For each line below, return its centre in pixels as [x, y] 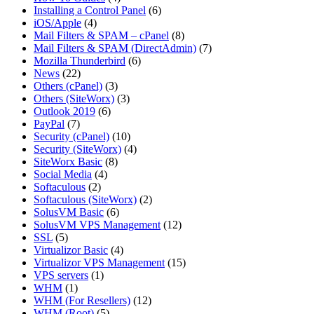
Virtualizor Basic [71, 250]
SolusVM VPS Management [97, 225]
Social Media [63, 175]
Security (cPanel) [71, 137]
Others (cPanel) [68, 86]
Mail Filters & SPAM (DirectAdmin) [115, 48]
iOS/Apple [57, 23]
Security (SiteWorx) [77, 149]
